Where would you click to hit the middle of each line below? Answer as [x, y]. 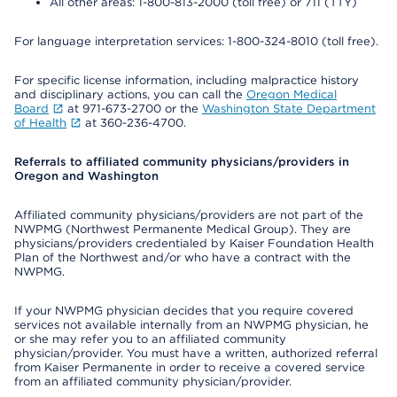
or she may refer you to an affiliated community [150, 339]
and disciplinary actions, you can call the [130, 94]
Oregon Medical [292, 94]
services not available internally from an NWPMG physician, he [191, 325]
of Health [40, 123]
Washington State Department [288, 109]
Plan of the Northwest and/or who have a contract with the [183, 257]
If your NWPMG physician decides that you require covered [184, 311]
